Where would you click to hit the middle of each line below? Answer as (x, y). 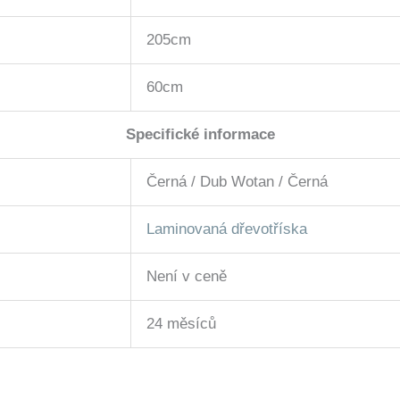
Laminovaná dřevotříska (227, 229)
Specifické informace (200, 135)
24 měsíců (181, 324)
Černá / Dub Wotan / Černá (237, 182)
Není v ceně (187, 277)
